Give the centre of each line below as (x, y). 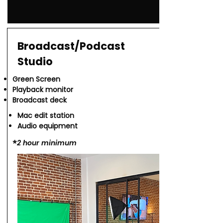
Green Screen (36, 79)
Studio (35, 61)
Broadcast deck (40, 100)
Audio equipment (48, 126)
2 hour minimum (47, 143)
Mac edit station (46, 115)
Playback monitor (43, 90)
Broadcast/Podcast (71, 46)
